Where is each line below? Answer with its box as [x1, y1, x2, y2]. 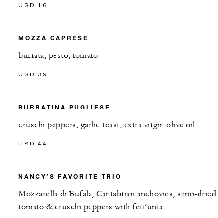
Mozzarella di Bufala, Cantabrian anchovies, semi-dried [18, 188, 216, 199]
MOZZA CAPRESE [18, 34, 89, 42]
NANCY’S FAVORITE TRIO [18, 172, 122, 180]
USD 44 [18, 139, 48, 147]
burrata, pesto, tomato [18, 50, 98, 60]
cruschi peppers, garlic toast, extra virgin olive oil [18, 119, 195, 129]
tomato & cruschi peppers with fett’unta [18, 201, 163, 212]
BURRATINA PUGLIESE [18, 103, 110, 111]
